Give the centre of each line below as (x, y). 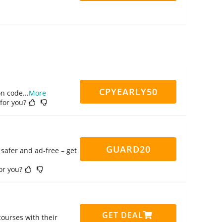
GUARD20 (128, 149)
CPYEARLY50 (128, 92)
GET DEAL (122, 215)
